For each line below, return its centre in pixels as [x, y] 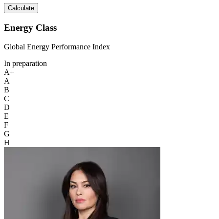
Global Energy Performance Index [57, 46]
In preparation [25, 63]
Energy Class [30, 28]
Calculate [21, 8]
